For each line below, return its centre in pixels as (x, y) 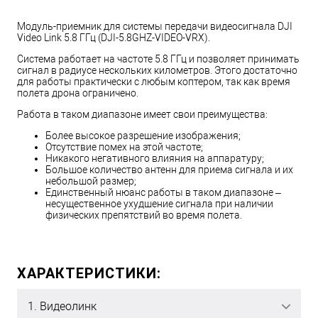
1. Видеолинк (62, 307)
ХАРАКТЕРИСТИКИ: (89, 274)
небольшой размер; (91, 181)
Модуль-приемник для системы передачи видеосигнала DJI (155, 27)
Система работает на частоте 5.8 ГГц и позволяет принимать (158, 59)
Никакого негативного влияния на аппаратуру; (155, 159)
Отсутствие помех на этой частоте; (124, 147)
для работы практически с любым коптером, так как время (154, 82)
